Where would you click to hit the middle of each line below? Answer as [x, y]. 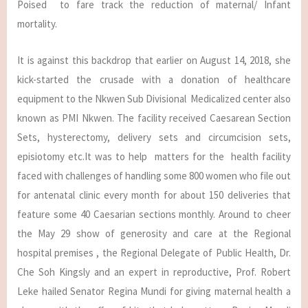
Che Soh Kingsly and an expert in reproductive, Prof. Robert [154, 272]
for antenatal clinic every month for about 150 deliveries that [154, 195]
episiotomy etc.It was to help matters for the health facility [154, 156]
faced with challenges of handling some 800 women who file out [154, 176]
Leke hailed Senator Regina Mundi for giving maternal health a [154, 291]
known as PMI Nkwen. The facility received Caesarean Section [154, 118]
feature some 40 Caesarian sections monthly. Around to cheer [154, 214]
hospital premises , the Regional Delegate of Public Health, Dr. [154, 253]
